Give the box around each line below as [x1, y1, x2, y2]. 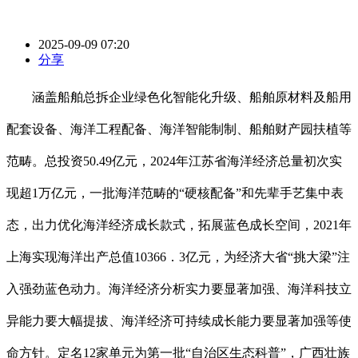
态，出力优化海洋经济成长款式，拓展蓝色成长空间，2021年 [6, 218, 352, 233]
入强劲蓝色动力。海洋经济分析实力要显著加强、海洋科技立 [6, 282, 352, 296]
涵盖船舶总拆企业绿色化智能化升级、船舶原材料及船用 [6, 90, 352, 105]
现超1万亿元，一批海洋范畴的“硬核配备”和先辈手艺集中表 [6, 186, 344, 201]
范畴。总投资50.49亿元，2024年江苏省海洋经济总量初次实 [6, 154, 342, 169]
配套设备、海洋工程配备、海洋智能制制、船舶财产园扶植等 [6, 122, 352, 137]
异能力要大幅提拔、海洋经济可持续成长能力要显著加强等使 [6, 314, 352, 328]
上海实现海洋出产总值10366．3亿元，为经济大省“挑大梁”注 [6, 250, 350, 265]
